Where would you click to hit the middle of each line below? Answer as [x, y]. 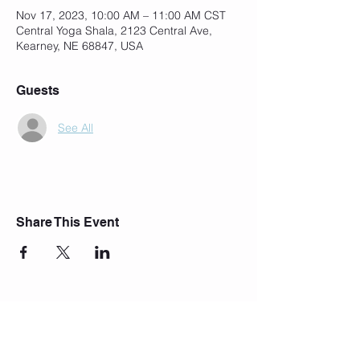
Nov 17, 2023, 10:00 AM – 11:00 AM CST [121, 15]
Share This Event [67, 222]
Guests [38, 90]
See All [76, 127]
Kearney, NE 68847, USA [80, 46]
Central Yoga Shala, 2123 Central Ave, [114, 31]
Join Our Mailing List [129, 329]
